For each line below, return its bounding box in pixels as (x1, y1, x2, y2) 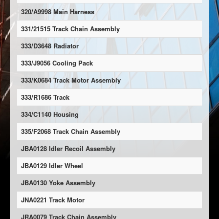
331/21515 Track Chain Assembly (21, 24, 120, 33)
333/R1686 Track (21, 92, 69, 102)
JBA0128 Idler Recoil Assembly (21, 144, 115, 153)
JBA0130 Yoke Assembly (21, 178, 95, 187)
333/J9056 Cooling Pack (21, 58, 93, 67)
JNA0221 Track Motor (21, 195, 85, 204)
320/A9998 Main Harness (21, 7, 94, 16)
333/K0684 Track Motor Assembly (21, 75, 121, 85)
